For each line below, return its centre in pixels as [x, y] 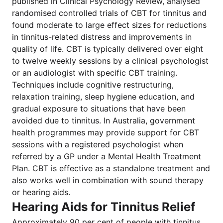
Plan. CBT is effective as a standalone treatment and [111, 168]
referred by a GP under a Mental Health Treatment [107, 156]
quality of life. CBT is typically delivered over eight [108, 49]
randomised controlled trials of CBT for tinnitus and [109, 13]
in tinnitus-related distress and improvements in [102, 37]
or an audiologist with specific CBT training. [95, 73]
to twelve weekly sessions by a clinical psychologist [110, 61]
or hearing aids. [41, 192]
